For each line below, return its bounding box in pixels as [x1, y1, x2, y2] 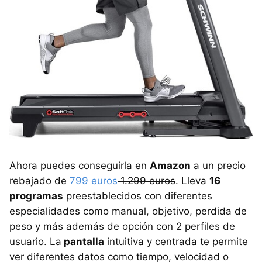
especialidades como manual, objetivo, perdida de [9, 205, 247, 218]
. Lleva [175, 175, 209, 187]
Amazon [150, 160, 191, 172]
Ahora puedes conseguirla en [9, 160, 150, 172]
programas [9, 190, 63, 202]
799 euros [70, 175, 118, 187]
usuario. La [9, 236, 61, 248]
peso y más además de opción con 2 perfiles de [9, 220, 235, 233]
